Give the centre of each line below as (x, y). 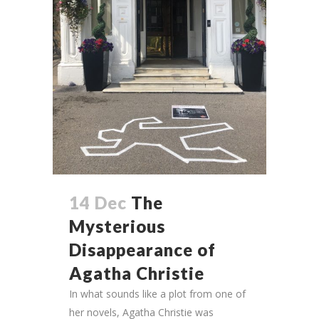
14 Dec (98, 203)
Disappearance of (142, 250)
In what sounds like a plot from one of (157, 294)
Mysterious (117, 226)
